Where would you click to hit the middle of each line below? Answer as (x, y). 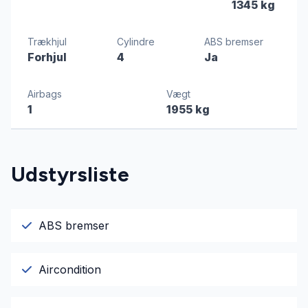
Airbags (45, 94)
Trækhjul (47, 42)
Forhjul (47, 57)
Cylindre (135, 42)
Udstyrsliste (70, 175)
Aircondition (70, 270)
